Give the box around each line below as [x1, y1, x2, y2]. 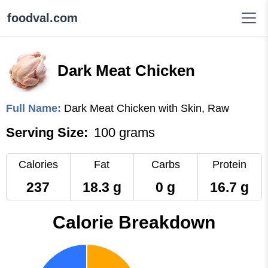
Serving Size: [6, 125, 88, 140]
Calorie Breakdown [53, 212, 215, 232]
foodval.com [7, 11, 78, 25]
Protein [212, 159, 247, 170]
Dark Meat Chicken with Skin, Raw [64, 102, 229, 114]
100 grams [94, 125, 155, 140]
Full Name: [6, 102, 64, 114]
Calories [18, 159, 58, 170]
